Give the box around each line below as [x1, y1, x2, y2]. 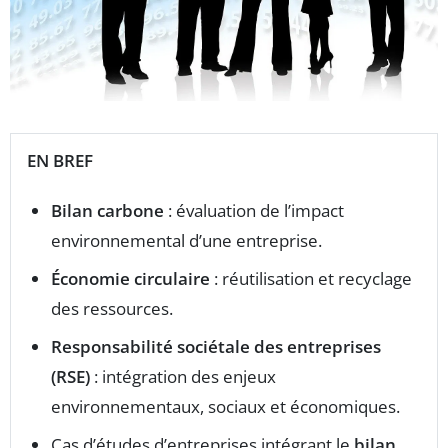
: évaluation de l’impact [164, 199, 344, 223]
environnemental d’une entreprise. [51, 229, 322, 253]
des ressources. [51, 297, 173, 321]
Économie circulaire [51, 267, 210, 291]
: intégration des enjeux [90, 365, 276, 389]
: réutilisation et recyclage [210, 267, 412, 291]
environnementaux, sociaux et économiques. [51, 395, 400, 419]
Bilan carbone [51, 199, 164, 223]
